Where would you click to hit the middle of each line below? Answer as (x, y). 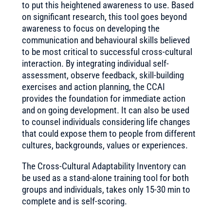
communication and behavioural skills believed (106, 40)
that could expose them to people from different (109, 134)
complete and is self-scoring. (74, 201)
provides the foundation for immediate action (103, 99)
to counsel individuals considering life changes (106, 122)
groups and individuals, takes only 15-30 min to (106, 190)
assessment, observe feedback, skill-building (103, 75)
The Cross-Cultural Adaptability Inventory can (104, 166)
